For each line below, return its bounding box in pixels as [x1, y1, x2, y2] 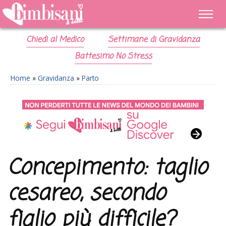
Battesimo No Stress [74, 50, 152, 63]
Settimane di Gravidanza [107, 34, 200, 46]
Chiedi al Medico [26, 34, 84, 46]
